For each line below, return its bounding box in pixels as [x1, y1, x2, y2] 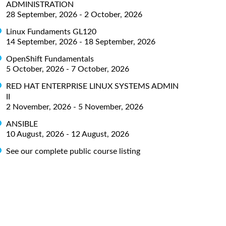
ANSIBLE [6, 120, 38, 128]
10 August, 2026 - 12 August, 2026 [6, 130, 129, 138]
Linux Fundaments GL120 [6, 27, 96, 36]
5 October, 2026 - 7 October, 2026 [6, 65, 129, 73]
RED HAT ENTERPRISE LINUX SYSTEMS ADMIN [6, 82, 179, 90]
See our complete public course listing [6, 147, 140, 155]
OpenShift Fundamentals [6, 54, 94, 63]
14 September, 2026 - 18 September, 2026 [6, 37, 155, 46]
